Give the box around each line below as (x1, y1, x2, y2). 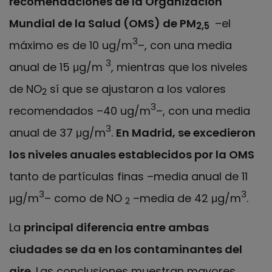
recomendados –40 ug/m (9, 103, 151, 118)
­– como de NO (44, 190, 125, 206)
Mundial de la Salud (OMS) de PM (9, 15, 196, 31)
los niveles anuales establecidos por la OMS (9, 146, 254, 162)
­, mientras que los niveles (111, 59, 248, 75)
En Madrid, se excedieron (116, 124, 256, 140)
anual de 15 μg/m (9, 59, 106, 75)
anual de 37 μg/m (9, 124, 106, 140)
